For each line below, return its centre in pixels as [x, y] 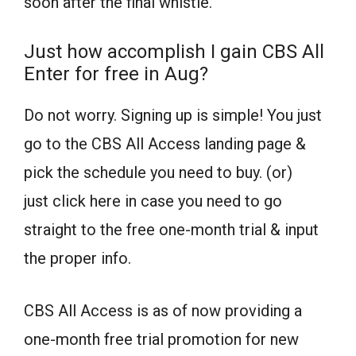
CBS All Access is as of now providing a [163, 310]
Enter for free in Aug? [116, 74]
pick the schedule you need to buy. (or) [158, 172]
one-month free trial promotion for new [161, 339]
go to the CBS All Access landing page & [165, 143]
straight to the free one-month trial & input [171, 229]
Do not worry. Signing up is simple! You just [173, 115]
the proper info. [77, 258]
